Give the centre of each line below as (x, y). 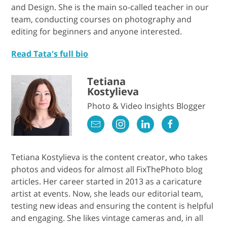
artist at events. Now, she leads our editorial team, (107, 193)
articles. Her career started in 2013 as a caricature (107, 181)
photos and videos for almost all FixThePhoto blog (107, 169)
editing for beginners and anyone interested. (97, 31)
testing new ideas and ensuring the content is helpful (112, 205)
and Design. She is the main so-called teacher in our (110, 7)
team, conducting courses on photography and (102, 19)
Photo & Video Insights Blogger (147, 106)
